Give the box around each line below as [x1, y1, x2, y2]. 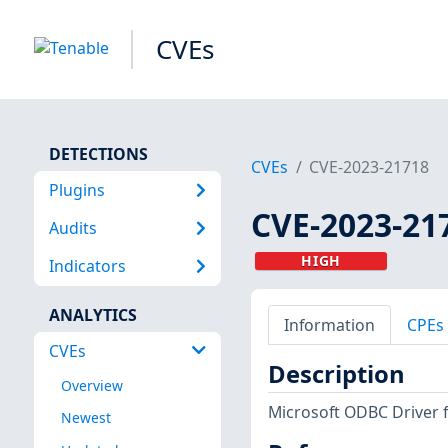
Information [283, 313, 375, 336]
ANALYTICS [48, 303, 137, 326]
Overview [60, 376, 123, 396]
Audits [48, 216, 97, 239]
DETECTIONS [48, 142, 148, 165]
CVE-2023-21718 [309, 156, 430, 179]
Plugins [48, 178, 105, 201]
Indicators [48, 255, 126, 278]
